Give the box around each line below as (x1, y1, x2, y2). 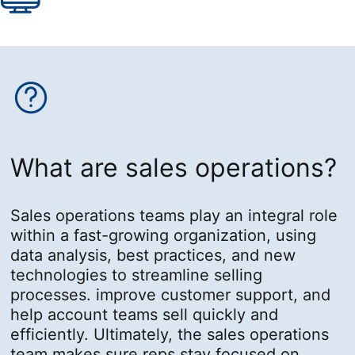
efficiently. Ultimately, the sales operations (10, 324, 330, 344)
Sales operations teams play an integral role (10, 205, 338, 225)
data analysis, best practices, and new (10, 245, 296, 265)
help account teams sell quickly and (10, 304, 279, 324)
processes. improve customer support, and (10, 284, 331, 304)
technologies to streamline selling (10, 265, 263, 284)
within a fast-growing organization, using (10, 225, 317, 245)
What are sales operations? (10, 151, 338, 183)
